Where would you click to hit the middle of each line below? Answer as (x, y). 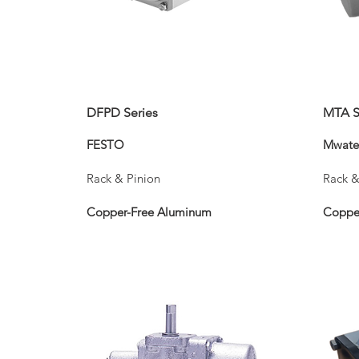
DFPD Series (122, 113)
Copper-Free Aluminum (149, 212)
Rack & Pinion (123, 178)
